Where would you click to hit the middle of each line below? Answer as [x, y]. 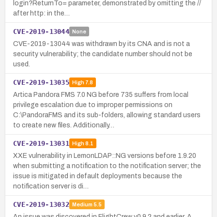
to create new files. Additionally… [64, 125]
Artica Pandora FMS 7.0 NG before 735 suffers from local [101, 94]
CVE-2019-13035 [41, 82]
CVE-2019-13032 [41, 204]
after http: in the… [41, 13]
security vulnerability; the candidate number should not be [103, 54]
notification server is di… [51, 186]
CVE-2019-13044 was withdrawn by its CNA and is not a [101, 44]
